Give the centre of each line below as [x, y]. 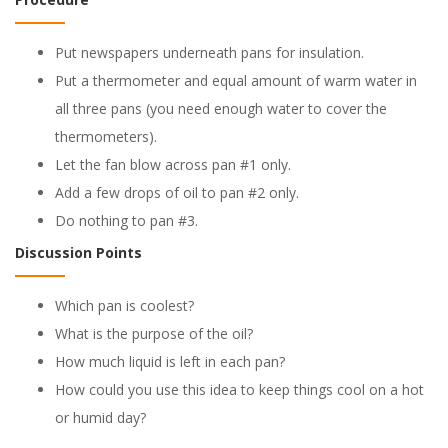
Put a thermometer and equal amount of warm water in [236, 80]
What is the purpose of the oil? [154, 333]
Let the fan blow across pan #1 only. [173, 164]
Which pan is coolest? [124, 305]
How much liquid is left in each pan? [170, 361]
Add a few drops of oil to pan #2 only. [177, 192]
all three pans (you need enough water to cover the [221, 108]
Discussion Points [78, 252]
